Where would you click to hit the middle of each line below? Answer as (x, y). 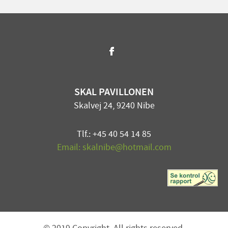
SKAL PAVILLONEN (114, 93)
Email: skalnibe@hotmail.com (114, 148)
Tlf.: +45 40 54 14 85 (114, 135)
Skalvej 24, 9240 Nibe (114, 106)
